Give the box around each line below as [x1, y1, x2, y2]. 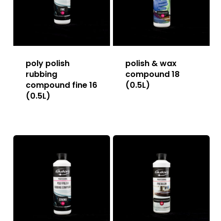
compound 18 [125, 68, 180, 80]
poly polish [25, 57, 70, 69]
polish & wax [125, 57, 177, 69]
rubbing [25, 68, 57, 80]
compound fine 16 [25, 79, 97, 91]
